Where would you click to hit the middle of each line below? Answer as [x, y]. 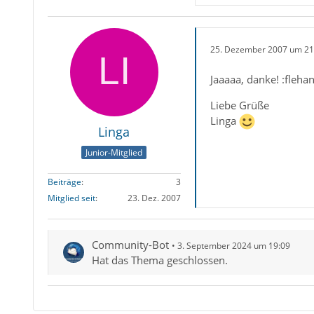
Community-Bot [130, 245]
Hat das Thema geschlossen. [159, 260]
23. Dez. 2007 [154, 198]
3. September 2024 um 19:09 [233, 246]
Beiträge [64, 182]
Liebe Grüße [239, 105]
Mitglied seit [71, 198]
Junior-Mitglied [114, 153]
